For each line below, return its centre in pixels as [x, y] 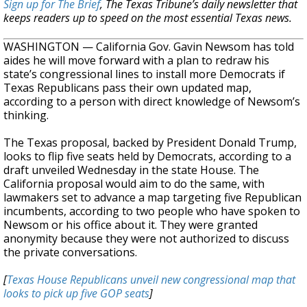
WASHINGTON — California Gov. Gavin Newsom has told [149, 47]
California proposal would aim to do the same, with [134, 184]
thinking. [26, 115]
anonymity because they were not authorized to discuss [146, 238]
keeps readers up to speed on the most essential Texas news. [148, 18]
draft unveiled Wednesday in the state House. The [131, 170]
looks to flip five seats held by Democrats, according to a [147, 156]
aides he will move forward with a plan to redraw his [136, 60]
